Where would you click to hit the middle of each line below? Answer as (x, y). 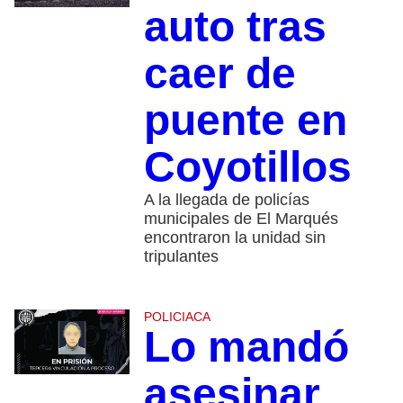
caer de (219, 74)
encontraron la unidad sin (234, 238)
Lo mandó (246, 347)
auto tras (235, 27)
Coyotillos (247, 167)
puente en (245, 121)
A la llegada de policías (226, 200)
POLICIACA (177, 317)
